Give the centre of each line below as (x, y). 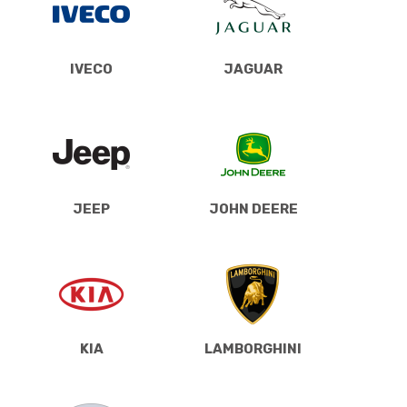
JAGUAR (253, 69)
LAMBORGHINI (253, 348)
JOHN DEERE (253, 208)
